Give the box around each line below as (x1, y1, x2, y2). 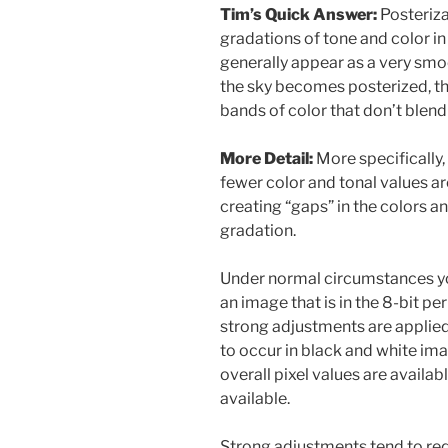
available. (220, 389, 290, 409)
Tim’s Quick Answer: (220, 5, 377, 25)
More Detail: (220, 149, 313, 169)
